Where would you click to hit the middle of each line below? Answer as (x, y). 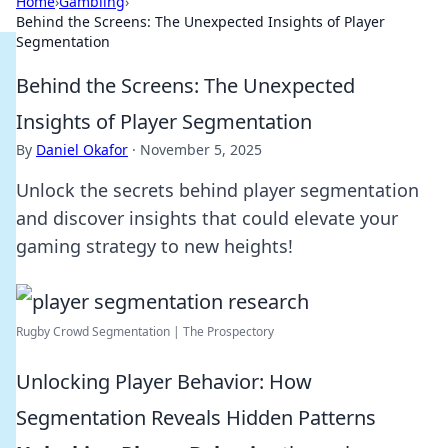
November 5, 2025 (201, 149)
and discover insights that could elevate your (207, 218)
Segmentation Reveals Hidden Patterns (196, 417)
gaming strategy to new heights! (154, 246)
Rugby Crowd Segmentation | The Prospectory (145, 331)
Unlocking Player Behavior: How (164, 381)
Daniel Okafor (82, 149)
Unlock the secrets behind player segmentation (217, 190)
